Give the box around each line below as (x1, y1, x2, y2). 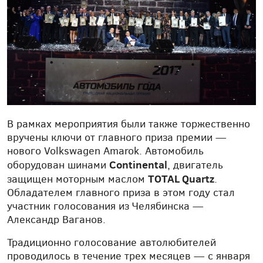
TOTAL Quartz (148, 171, 214, 187)
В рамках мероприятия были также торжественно (7, 117, 250, 131)
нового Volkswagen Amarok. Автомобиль (7, 144, 204, 159)
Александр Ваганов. (7, 213, 106, 227)
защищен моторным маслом (7, 172, 148, 187)
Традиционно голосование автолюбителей (7, 235, 216, 250)
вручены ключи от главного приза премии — (7, 130, 227, 145)
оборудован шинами (7, 158, 109, 173)
